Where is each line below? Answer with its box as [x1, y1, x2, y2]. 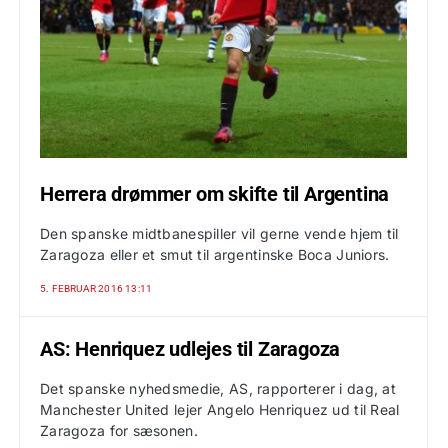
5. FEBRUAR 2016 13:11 [40, 283, 153, 294]
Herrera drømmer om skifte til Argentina [40, 182, 390, 206]
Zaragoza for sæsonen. [40, 422, 198, 439]
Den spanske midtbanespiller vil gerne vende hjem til [40, 225, 399, 242]
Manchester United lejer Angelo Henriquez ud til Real [40, 401, 400, 418]
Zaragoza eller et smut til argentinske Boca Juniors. [40, 246, 390, 263]
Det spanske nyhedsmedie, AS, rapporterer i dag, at [40, 380, 396, 397]
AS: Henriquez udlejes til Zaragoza [40, 337, 341, 361]
